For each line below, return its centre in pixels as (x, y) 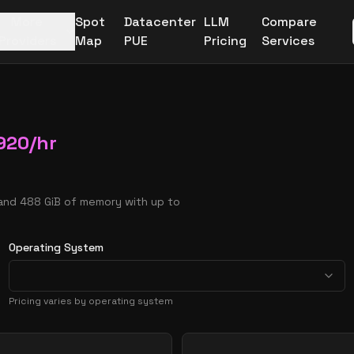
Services (288, 41)
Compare (290, 22)
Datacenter (160, 22)
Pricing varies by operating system (90, 301)
